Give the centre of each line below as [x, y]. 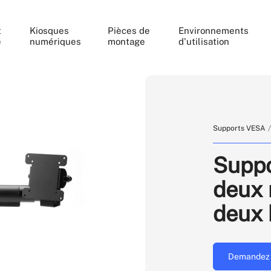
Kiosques [50, 31]
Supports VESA [239, 128]
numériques [56, 41]
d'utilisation [204, 41]
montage [127, 41]
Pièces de [129, 31]
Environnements [213, 31]
